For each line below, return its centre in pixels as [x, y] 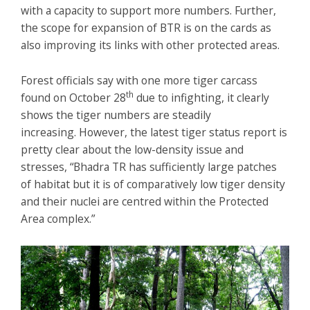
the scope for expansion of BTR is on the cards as [146, 28]
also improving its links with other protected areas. [153, 45]
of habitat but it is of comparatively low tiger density [153, 184]
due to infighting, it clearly [201, 98]
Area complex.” [58, 219]
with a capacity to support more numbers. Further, [148, 11]
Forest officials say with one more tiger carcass [139, 81]
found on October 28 [73, 98]
